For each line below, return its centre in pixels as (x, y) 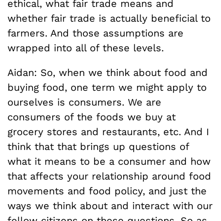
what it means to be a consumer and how (109, 161)
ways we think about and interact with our (110, 206)
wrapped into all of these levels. (86, 48)
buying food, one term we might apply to (107, 87)
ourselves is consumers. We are (84, 102)
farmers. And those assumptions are (95, 33)
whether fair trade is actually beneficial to (109, 18)
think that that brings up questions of (98, 147)
